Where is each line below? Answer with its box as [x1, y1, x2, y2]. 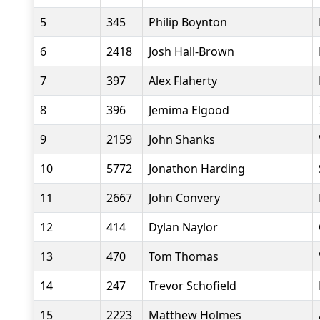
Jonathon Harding [149, 161, 245, 176]
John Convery [149, 190, 220, 206]
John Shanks [149, 131, 215, 147]
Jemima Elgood [149, 102, 229, 118]
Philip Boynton [149, 14, 227, 30]
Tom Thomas [149, 249, 219, 264]
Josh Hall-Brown [149, 44, 234, 59]
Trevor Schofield [149, 278, 236, 294]
